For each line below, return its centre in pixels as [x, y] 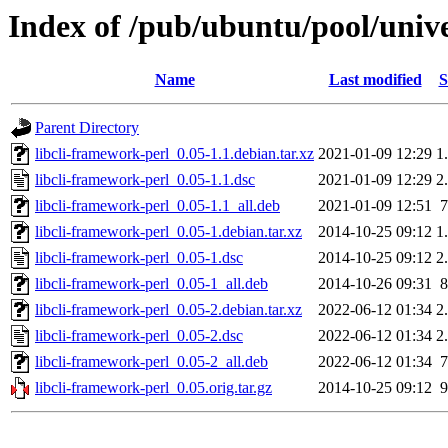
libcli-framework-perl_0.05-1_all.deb [151, 284]
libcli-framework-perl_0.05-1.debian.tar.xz [168, 232]
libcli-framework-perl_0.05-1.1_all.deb [157, 206]
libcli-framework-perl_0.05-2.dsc [139, 336]
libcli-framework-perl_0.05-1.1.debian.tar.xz [174, 154]
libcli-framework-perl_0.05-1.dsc [139, 258]
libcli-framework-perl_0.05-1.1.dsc [145, 180]
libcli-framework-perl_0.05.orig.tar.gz [153, 388]
